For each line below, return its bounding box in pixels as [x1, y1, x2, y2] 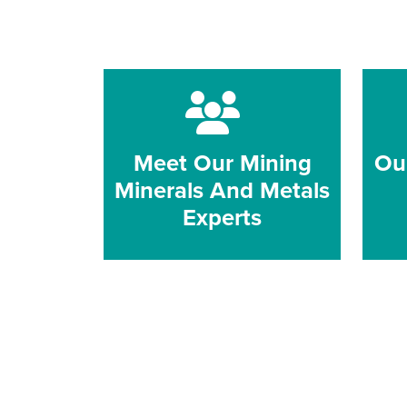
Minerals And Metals [114, 173, 330, 207]
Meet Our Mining [133, 145, 312, 180]
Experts [183, 200, 262, 234]
